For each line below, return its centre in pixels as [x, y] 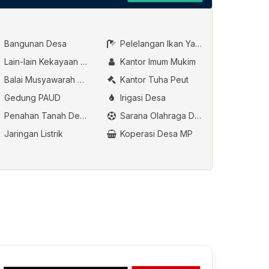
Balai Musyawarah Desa [40, 80]
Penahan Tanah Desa [41, 116]
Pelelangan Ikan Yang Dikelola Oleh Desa [156, 44]
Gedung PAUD [32, 98]
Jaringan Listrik [33, 134]
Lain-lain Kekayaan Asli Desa [41, 62]
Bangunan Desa [35, 44]
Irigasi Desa [141, 98]
